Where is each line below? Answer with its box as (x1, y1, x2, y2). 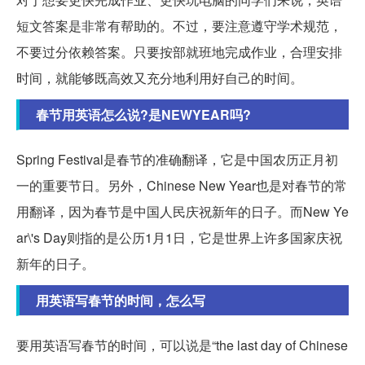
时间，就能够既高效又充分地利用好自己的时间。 (16, 68, 303, 88)
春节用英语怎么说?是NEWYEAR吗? (36, 105, 251, 125)
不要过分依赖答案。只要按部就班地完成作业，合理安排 (16, 42, 342, 62)
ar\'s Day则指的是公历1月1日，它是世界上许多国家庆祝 (16, 228, 342, 248)
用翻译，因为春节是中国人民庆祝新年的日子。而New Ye (16, 202, 349, 222)
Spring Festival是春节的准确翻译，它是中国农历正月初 (16, 150, 338, 169)
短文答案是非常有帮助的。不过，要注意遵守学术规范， (16, 16, 342, 36)
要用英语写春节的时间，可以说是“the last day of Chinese (16, 336, 348, 355)
